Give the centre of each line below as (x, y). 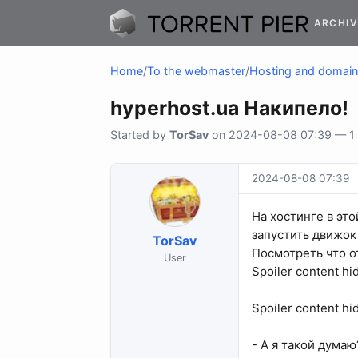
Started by (140, 135)
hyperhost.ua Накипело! (229, 108)
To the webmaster (196, 71)
